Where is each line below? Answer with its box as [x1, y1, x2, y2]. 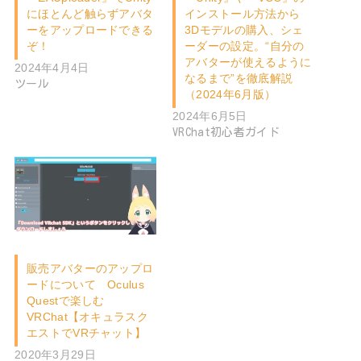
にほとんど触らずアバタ [27, 7, 154, 21]
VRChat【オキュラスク [27, 310, 148, 324]
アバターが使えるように [185, 56, 312, 69]
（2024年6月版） [185, 88, 276, 102]
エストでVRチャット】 [27, 326, 147, 340]
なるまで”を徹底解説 [185, 72, 293, 85]
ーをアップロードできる [27, 23, 154, 37]
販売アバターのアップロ [27, 262, 154, 276]
